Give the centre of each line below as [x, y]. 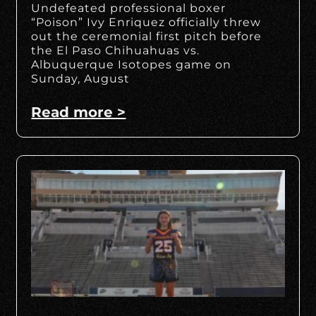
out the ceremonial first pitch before [147, 37]
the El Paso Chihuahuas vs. [116, 51]
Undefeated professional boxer [129, 8]
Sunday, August [81, 79]
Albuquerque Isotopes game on [132, 65]
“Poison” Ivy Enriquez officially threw [146, 23]
